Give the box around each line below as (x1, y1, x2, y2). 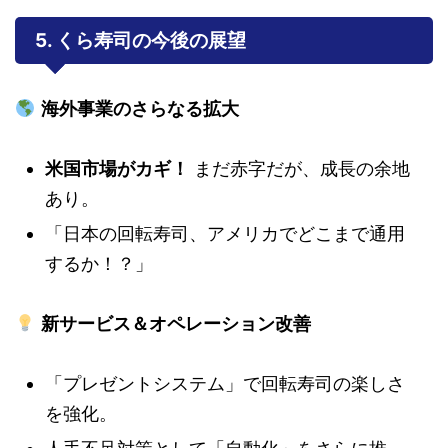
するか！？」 (45, 252, 153, 274)
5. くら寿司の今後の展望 (35, 28, 246, 52)
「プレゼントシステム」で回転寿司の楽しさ (45, 372, 405, 394)
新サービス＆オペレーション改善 (40, 312, 311, 334)
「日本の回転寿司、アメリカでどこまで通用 (45, 222, 405, 244)
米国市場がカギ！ (45, 157, 189, 179)
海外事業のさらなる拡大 (40, 97, 239, 119)
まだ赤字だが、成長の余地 (189, 157, 410, 179)
